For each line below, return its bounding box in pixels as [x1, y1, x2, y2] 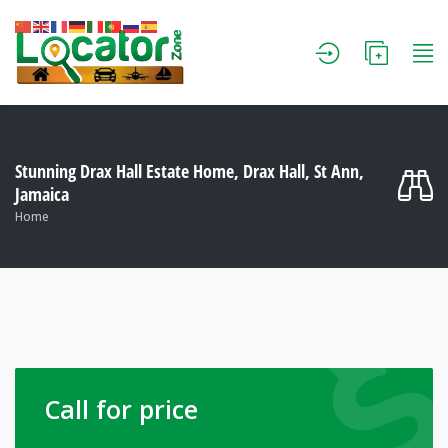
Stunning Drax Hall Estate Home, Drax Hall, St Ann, [15, 158, 364, 183]
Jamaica [15, 181, 69, 206]
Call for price [45, 391, 198, 426]
